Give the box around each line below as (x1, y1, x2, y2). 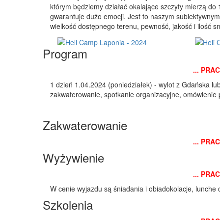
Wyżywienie (43, 148, 104, 166)
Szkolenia (43, 195, 93, 213)
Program (43, 44, 87, 62)
